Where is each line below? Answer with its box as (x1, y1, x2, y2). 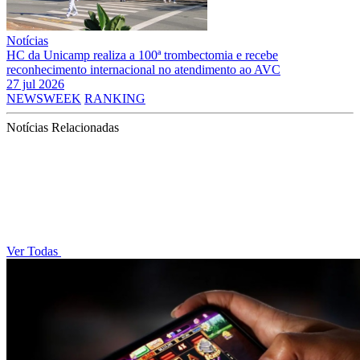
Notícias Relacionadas (6, 120, 119, 134)
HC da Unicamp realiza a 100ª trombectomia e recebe (6, 47, 278, 62)
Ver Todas (6, 243, 61, 258)
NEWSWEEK (6, 91, 81, 105)
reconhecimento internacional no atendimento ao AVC (6, 62, 280, 76)
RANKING (84, 91, 145, 105)
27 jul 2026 (6, 76, 64, 91)
